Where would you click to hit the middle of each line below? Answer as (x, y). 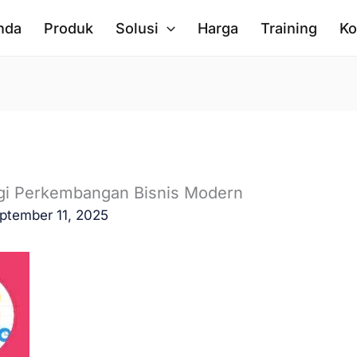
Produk (69, 28)
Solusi (137, 28)
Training (288, 28)
